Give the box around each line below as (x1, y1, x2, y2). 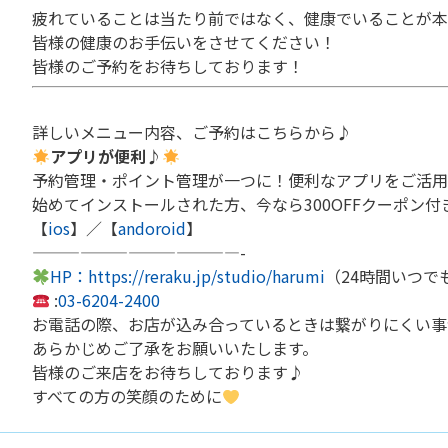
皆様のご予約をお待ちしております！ (32, 54, 304, 79)
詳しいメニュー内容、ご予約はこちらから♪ (32, 120, 352, 145)
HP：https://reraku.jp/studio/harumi (50, 264, 326, 289)
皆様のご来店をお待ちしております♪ (32, 360, 304, 385)
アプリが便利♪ (50, 144, 163, 169)
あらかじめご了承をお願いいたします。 (32, 336, 318, 361)
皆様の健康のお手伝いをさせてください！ (32, 30, 336, 55)
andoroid (118, 216, 186, 241)
